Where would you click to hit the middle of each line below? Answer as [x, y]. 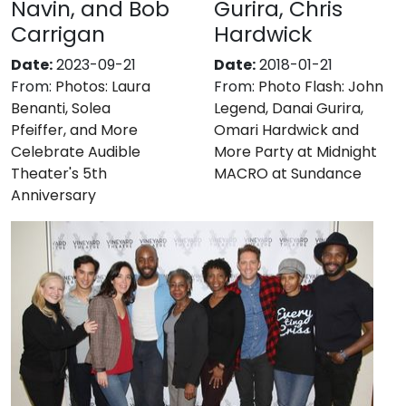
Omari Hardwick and [286, 130]
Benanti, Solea [61, 108]
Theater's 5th [59, 173]
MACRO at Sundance [288, 173]
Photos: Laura [103, 86]
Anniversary [53, 195]
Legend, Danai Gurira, [289, 108]
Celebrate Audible [76, 151]
